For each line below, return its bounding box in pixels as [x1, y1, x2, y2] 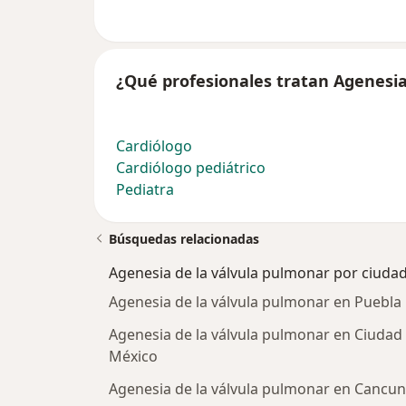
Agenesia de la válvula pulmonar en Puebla [109, 292, 401, 313]
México [109, 346, 158, 367]
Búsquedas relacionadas [109, 230, 259, 248]
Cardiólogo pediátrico [116, 158, 266, 179]
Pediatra [116, 179, 174, 200]
